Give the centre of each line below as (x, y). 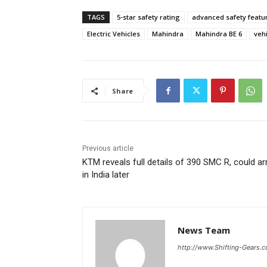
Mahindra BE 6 (219, 34)
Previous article (108, 149)
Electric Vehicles (114, 34)
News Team (204, 230)
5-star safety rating (148, 17)
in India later (106, 175)
